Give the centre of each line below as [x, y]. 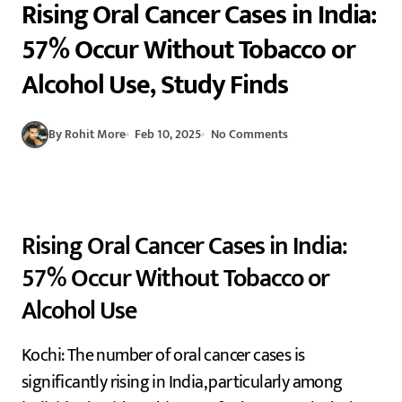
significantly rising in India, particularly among [182, 382]
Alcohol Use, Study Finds [155, 85]
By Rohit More [87, 135]
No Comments [249, 135]
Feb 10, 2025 [168, 135]
